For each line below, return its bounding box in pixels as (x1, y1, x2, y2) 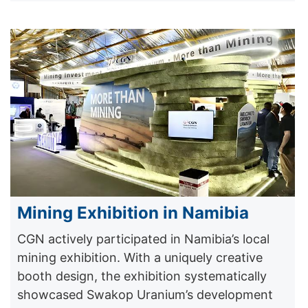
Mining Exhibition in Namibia (17, 203, 249, 223)
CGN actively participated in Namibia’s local (17, 232, 269, 247)
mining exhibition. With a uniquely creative (17, 250, 263, 265)
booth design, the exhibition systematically (17, 269, 267, 284)
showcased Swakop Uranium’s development (17, 287, 273, 302)
